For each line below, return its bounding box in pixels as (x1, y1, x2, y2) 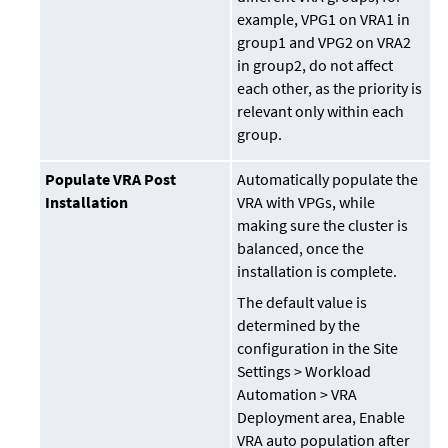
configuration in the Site (237, 338, 399, 359)
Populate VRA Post (45, 169, 177, 190)
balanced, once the (237, 238, 365, 259)
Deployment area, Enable (237, 407, 406, 428)
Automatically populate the (237, 169, 419, 190)
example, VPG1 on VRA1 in (237, 9, 411, 30)
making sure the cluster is (237, 215, 409, 236)
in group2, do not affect (237, 55, 394, 76)
